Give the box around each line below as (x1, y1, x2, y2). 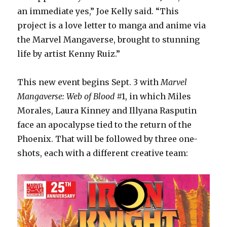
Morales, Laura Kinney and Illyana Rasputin (17, 105, 197, 116)
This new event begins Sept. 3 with (17, 77, 161, 88)
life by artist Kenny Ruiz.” (17, 49, 121, 59)
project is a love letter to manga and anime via (17, 20, 206, 31)
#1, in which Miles (115, 91, 192, 102)
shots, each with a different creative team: (17, 148, 188, 159)
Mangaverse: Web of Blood (17, 91, 115, 102)
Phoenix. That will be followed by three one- (17, 134, 198, 144)
